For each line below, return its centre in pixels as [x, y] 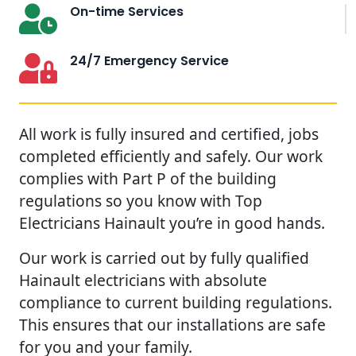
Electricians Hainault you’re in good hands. [172, 222]
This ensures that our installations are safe [172, 324]
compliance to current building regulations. [176, 302]
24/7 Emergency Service [149, 60]
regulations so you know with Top [141, 200]
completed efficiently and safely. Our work [171, 156]
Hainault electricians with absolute [143, 280]
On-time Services [127, 11]
